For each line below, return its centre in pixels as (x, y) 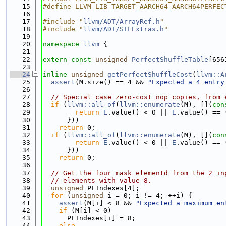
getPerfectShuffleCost (150, 74)
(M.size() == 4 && (111, 82)
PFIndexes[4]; (111, 188)
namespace (63, 44)
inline (55, 74)
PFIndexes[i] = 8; (89, 218)
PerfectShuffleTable (170, 59)
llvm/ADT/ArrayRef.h (122, 21)
